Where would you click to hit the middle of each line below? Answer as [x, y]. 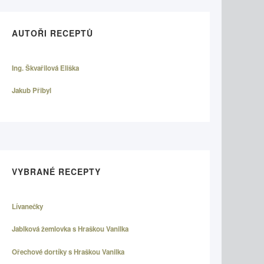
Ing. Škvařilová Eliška [45, 68]
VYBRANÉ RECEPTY [56, 171]
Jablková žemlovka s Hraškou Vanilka [70, 229]
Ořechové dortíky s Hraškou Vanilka [68, 252]
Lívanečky [27, 206]
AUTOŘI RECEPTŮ [52, 33]
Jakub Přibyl [32, 91]
